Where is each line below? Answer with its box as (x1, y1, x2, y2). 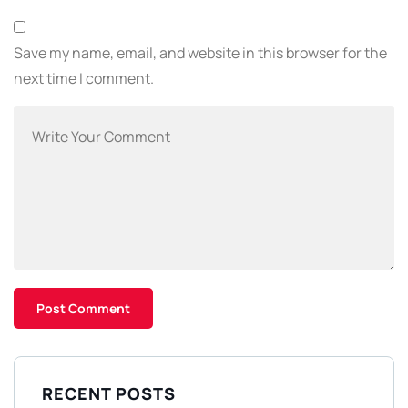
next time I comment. (14, 68, 154, 89)
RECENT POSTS (42, 382, 176, 405)
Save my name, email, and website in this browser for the (14, 43, 387, 64)
